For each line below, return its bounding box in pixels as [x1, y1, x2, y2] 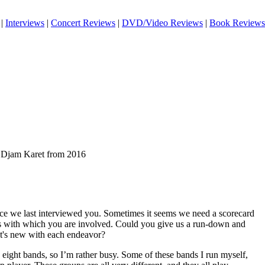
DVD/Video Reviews [122, 18, 203, 28]
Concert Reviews [51, 18, 115, 28]
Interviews [5, 18, 44, 28]
